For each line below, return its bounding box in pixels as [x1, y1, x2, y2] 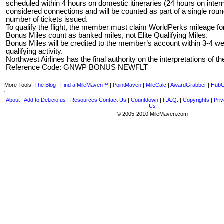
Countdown [131, 97, 158, 103]
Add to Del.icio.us [24, 97, 66, 103]
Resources [70, 97, 97, 103]
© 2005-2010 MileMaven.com [117, 111, 188, 117]
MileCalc [146, 82, 166, 88]
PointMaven [113, 82, 141, 88]
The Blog [34, 82, 56, 88]
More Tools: [4, 82, 34, 88]
